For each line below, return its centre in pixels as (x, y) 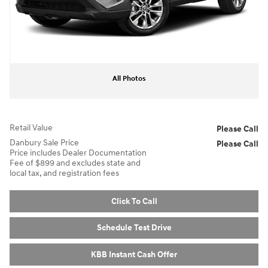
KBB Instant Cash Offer (134, 254)
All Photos (129, 79)
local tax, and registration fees (64, 173)
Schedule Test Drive (134, 228)
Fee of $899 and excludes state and (75, 163)
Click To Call (134, 201)
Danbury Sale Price (44, 143)
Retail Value (31, 128)
